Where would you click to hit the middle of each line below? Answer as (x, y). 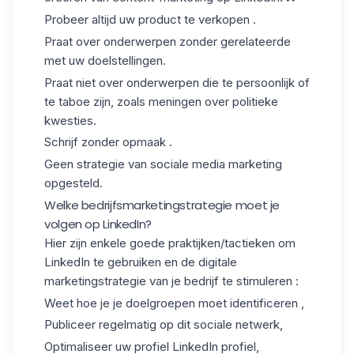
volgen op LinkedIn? (98, 224)
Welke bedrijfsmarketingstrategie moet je (162, 205)
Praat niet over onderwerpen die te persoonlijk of (177, 82)
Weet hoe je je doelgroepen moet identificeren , (174, 303)
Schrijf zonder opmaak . (108, 142)
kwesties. (70, 120)
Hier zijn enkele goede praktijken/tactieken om (170, 243)
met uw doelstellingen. (105, 60)
